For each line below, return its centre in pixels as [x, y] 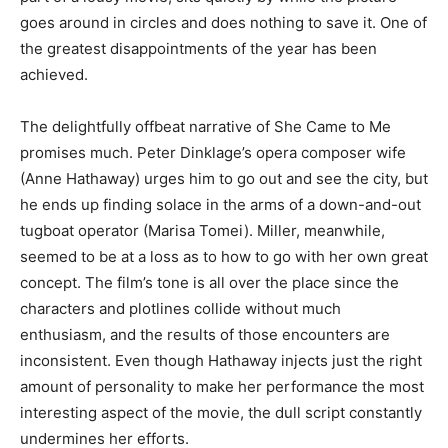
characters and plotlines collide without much [180, 308]
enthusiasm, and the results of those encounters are [205, 334]
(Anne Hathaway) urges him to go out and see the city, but [224, 178]
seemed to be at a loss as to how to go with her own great [224, 256]
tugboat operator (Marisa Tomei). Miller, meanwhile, [202, 230]
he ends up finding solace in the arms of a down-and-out [220, 204]
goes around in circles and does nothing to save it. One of [223, 22]
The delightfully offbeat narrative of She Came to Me [205, 126]
